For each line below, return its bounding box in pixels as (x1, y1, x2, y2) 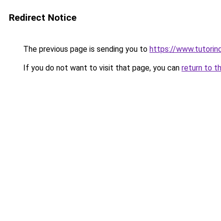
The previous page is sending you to (21, 44, 149, 54)
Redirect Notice (9, 12, 76, 23)
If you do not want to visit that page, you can (21, 63, 182, 73)
